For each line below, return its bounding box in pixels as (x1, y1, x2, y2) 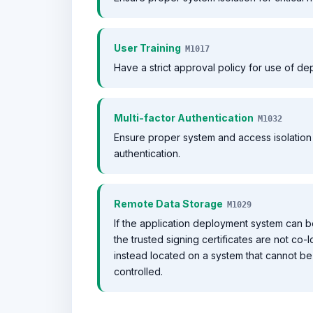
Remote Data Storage (114, 198, 223, 210)
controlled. (114, 265, 163, 277)
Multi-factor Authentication (114, 112, 254, 124)
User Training (114, 42, 181, 54)
